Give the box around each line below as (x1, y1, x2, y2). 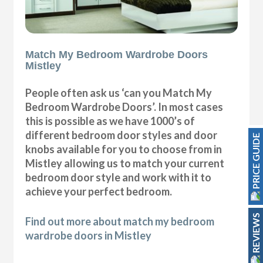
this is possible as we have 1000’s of (25, 114, 195, 128)
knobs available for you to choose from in (25, 143, 222, 156)
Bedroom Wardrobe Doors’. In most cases (25, 100, 224, 114)
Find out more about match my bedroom (25, 215, 215, 228)
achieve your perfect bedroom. (25, 185, 173, 198)
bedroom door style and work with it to (25, 171, 212, 184)
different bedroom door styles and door (25, 129, 218, 142)
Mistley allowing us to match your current (25, 157, 225, 170)
